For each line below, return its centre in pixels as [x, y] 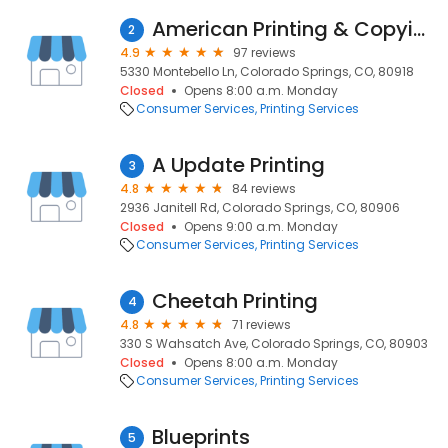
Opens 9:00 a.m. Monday [261, 226]
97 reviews [264, 52]
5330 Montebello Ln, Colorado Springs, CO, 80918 [267, 71]
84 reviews [264, 188]
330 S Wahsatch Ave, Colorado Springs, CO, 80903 [274, 343]
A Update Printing [238, 165]
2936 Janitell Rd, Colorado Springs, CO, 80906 [260, 207]
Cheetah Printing [235, 301]
